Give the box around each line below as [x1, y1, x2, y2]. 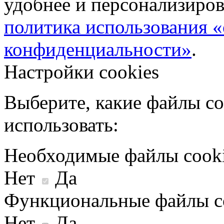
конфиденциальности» [4, 38, 191, 60]
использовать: [4, 113, 118, 135]
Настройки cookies [4, 60, 159, 82]
